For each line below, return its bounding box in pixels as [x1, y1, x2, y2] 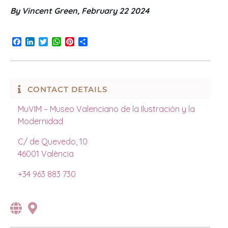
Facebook [21, 36, 60, 47]
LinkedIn [35, 36, 65, 47]
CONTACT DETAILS [27, 84, 108, 94]
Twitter [48, 36, 73, 47]
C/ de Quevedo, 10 [18, 136, 88, 147]
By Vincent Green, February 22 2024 [10, 6, 149, 16]
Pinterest [74, 36, 107, 47]
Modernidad [18, 116, 63, 126]
